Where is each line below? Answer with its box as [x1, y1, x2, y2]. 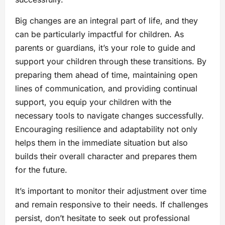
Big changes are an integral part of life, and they [15, 15, 198, 26]
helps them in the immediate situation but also [15, 137, 188, 148]
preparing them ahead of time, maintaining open [15, 69, 197, 80]
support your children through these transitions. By [15, 56, 206, 66]
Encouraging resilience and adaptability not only [15, 124, 197, 134]
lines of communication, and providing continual [15, 83, 197, 93]
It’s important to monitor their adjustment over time [15, 185, 206, 196]
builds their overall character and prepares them [15, 151, 197, 161]
